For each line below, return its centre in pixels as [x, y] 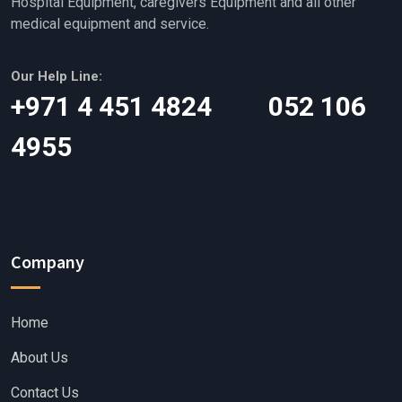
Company [48, 261]
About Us [39, 357]
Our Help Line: [57, 76]
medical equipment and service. [110, 23]
